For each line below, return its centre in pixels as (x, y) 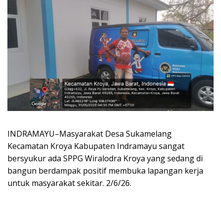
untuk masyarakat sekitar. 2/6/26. (69, 183)
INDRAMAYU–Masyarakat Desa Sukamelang (90, 134)
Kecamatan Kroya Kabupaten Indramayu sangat (96, 146)
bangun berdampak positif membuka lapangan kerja (105, 171)
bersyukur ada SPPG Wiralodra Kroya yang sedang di (105, 159)
